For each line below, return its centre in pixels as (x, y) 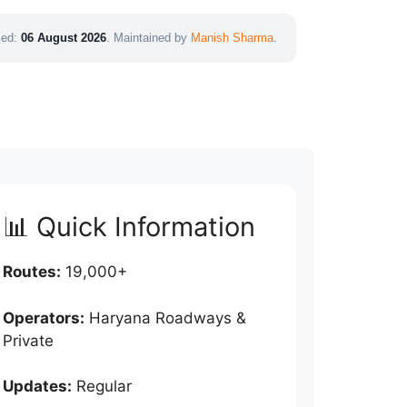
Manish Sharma (232, 38)
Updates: (37, 386)
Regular (101, 386)
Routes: (31, 272)
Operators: (43, 318)
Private (28, 340)
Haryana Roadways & (165, 318)
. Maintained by (149, 38)
